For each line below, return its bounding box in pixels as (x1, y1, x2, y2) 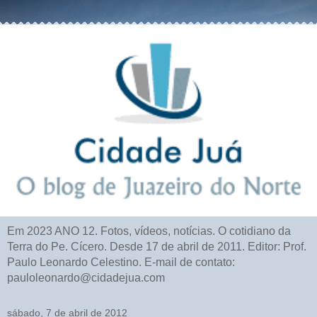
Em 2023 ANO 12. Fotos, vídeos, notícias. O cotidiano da (7, 224, 291, 237)
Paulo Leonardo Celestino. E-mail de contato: (7, 255, 235, 268)
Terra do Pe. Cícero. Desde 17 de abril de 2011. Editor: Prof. (7, 240, 306, 253)
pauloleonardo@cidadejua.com (7, 271, 165, 284)
